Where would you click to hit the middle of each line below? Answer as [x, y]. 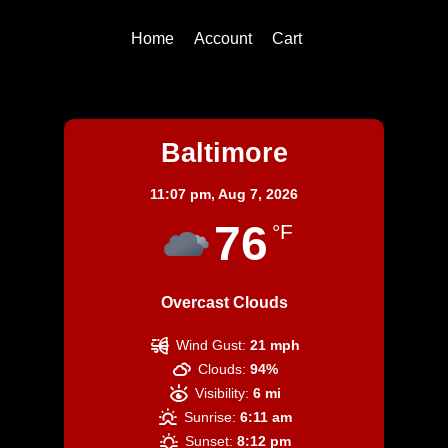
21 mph [275, 344]
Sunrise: [210, 416]
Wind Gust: [211, 344]
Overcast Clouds [224, 302]
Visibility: [222, 392]
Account [222, 38]
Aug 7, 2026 [258, 193]
